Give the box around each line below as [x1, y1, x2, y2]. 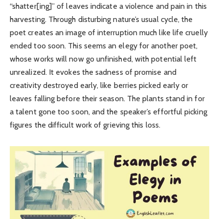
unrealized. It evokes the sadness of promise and [10, 67, 176, 77]
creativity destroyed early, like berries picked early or [10, 81, 189, 90]
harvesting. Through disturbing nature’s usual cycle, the [10, 15, 193, 24]
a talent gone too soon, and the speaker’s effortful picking [10, 107, 207, 117]
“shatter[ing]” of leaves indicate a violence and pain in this [10, 1, 207, 11]
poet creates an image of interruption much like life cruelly [10, 28, 208, 38]
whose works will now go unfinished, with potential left [10, 54, 197, 64]
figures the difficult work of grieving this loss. [10, 120, 160, 130]
